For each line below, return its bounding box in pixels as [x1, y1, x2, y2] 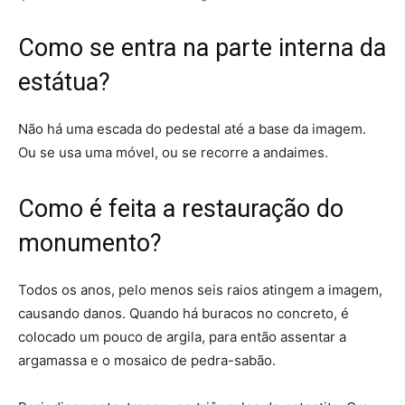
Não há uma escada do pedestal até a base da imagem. [18, 120, 366, 138]
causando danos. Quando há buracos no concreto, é [18, 305, 349, 323]
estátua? [18, 68, 110, 98]
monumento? [18, 229, 162, 259]
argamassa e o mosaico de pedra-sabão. [18, 352, 276, 370]
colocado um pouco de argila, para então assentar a [18, 328, 346, 346]
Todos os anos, [18, 281, 118, 299]
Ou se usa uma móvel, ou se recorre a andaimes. [18, 144, 328, 162]
